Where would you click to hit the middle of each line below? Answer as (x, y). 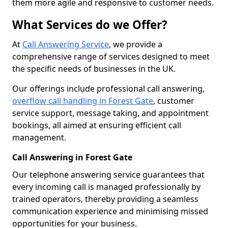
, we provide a (136, 44)
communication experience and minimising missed (110, 211)
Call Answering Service (66, 44)
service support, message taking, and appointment (110, 113)
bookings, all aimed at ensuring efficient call (97, 125)
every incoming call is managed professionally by (106, 187)
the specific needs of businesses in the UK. (94, 69)
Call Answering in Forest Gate (72, 157)
